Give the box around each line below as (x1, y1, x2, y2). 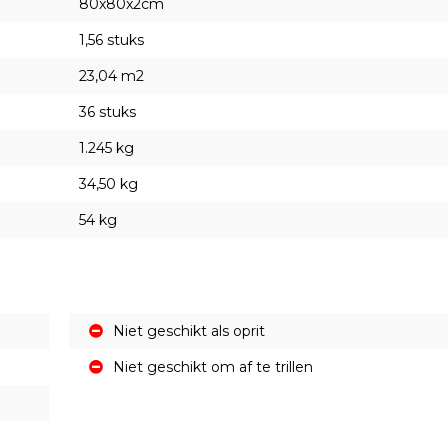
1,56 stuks (79, 30, 144, 49)
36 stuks (79, 102, 136, 121)
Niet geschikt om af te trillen (113, 357, 313, 376)
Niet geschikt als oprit (113, 321, 265, 340)
